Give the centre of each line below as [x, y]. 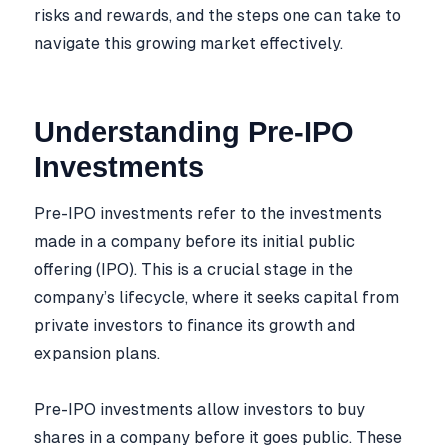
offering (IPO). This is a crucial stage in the [193, 269]
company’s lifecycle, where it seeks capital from [216, 297]
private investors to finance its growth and [194, 325]
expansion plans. [97, 353]
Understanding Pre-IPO [194, 131]
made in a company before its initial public [194, 241]
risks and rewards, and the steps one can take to [217, 15]
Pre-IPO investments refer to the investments [208, 213]
